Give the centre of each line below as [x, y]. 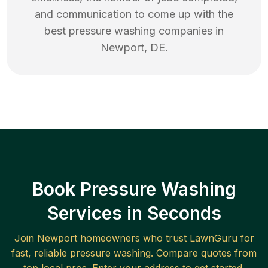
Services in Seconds [134, 213]
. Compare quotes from [204, 253]
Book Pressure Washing [134, 189]
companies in [190, 31]
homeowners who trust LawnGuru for [165, 238]
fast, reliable [41, 253]
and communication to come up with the [134, 14]
